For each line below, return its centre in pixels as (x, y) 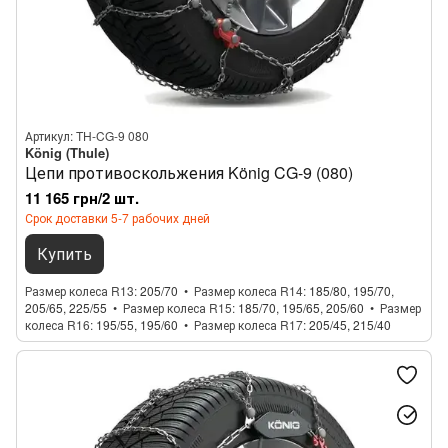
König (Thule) (67, 152)
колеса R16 (57, 324)
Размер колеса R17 (248, 324)
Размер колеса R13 (79, 290)
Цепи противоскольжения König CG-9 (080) (189, 172)
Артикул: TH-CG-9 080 (87, 135)
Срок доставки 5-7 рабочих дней (117, 217)
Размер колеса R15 (177, 307)
